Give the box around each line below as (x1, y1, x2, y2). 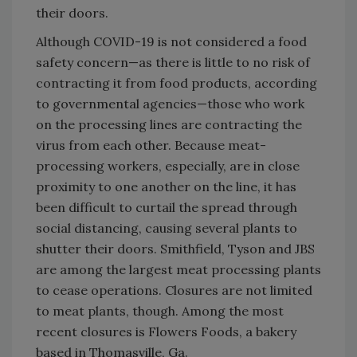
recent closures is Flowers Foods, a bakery (36, 323, 296, 339)
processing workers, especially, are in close (36, 157, 300, 174)
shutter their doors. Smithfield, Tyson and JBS (36, 240, 315, 257)
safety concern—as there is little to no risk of (36, 53, 310, 70)
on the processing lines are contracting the (36, 116, 302, 132)
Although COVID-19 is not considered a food (36, 33, 307, 49)
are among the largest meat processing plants (36, 261, 321, 277)
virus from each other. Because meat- (36, 136, 266, 153)
